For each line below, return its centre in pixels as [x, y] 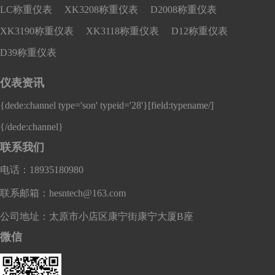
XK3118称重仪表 [122, 31]
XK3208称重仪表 [101, 9]
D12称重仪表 [199, 31]
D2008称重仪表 [183, 9]
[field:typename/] [181, 105]
